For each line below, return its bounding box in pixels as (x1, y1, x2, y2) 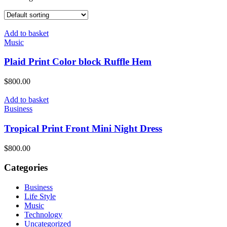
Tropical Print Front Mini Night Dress (4, 123, 162, 134)
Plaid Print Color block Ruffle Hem (4, 56, 152, 67)
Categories (4, 162, 48, 173)
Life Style (24, 192, 56, 201)
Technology (24, 210, 62, 219)
